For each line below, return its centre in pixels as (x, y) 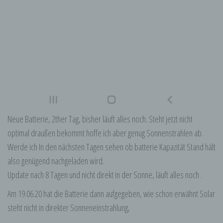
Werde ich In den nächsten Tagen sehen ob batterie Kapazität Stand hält (111, 147)
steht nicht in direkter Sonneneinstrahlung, (69, 208)
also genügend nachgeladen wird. (56, 161)
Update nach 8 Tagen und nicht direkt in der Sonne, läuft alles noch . (105, 175)
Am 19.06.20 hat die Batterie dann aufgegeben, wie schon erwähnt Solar (111, 194)
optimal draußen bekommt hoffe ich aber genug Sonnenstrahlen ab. (105, 133)
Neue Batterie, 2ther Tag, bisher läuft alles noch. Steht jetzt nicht (100, 119)
